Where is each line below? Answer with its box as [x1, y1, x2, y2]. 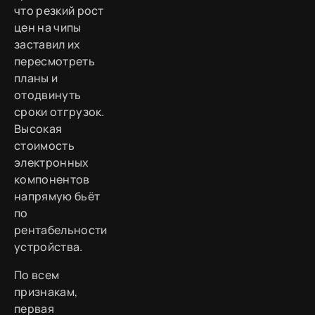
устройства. [14, 239, 83, 255]
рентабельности [14, 222, 108, 238]
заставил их [14, 37, 81, 53]
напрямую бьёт [14, 188, 101, 205]
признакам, [14, 284, 78, 300]
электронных [14, 155, 89, 171]
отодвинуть [14, 87, 82, 103]
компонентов [14, 172, 90, 188]
